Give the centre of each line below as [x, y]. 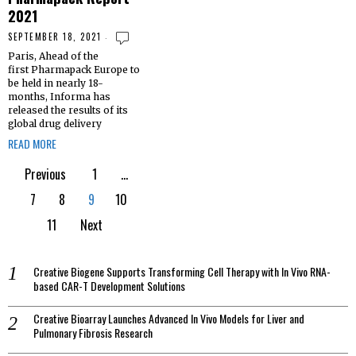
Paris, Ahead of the [53, 56]
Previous [45, 174]
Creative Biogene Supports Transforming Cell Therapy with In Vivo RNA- [182, 272]
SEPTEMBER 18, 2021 [54, 37]
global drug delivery [55, 124]
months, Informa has [59, 97]
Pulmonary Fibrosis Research [93, 333]
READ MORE [32, 144]
